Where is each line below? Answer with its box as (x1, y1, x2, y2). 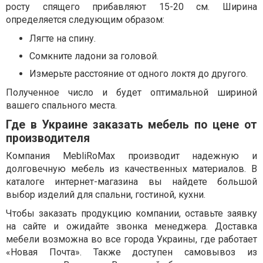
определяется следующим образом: (6, 14, 164, 25)
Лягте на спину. (29, 33, 96, 44)
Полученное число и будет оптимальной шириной (6, 87, 257, 98)
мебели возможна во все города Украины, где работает (6, 234, 257, 245)
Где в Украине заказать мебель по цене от (6, 118, 257, 131)
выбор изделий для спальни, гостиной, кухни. (6, 189, 205, 200)
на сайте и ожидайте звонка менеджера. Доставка (6, 221, 257, 232)
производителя (6, 131, 90, 145)
